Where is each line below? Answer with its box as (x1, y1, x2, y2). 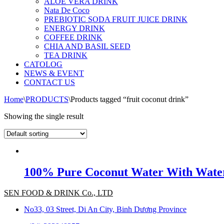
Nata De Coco (44, 6, 89, 14)
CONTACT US (24, 78, 75, 86)
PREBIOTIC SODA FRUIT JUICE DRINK (44, 15, 187, 23)
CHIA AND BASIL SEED (44, 42, 130, 50)
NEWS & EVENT (24, 69, 84, 77)
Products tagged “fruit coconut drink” (70, 95, 188, 103)
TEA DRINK (44, 51, 87, 59)
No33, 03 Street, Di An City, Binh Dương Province (24, 204, 186, 213)
